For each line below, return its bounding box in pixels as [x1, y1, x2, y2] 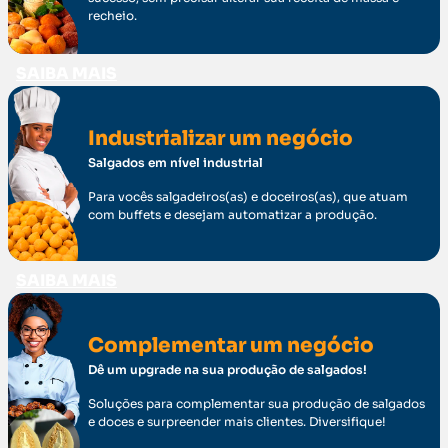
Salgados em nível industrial [87, 154, 263, 170]
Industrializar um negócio [87, 125, 353, 151]
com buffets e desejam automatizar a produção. [87, 206, 377, 222]
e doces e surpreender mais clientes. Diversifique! [87, 414, 386, 430]
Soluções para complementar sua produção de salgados [87, 396, 425, 412]
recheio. [87, 7, 137, 23]
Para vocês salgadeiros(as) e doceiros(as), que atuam [87, 188, 408, 204]
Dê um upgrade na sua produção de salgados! [87, 362, 367, 378]
